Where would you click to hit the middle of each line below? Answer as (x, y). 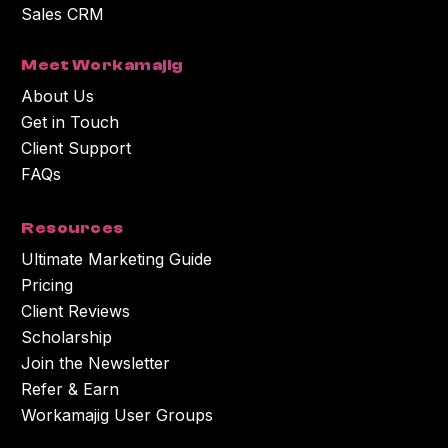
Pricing (47, 284)
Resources (72, 227)
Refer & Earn (70, 388)
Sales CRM (63, 14)
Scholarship (67, 336)
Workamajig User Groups (117, 414)
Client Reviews (76, 310)
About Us (58, 95)
